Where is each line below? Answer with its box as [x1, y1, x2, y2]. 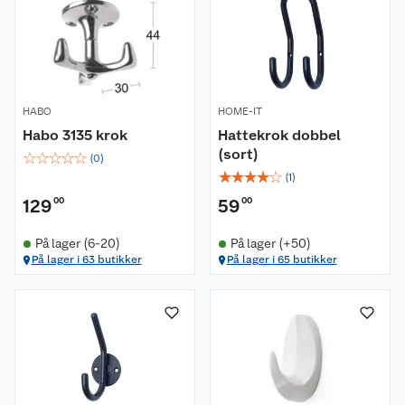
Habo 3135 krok [23, 127, 127, 144]
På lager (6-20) [34, 236, 120, 250]
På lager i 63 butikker [31, 253, 142, 266]
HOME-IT [218, 105, 262, 118]
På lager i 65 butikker [226, 253, 337, 266]
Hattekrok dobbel [218, 127, 341, 144]
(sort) [218, 146, 259, 163]
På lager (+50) [230, 236, 311, 250]
